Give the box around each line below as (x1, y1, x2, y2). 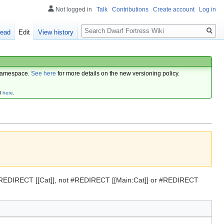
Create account (153, 6, 194, 13)
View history (38, 28, 74, 36)
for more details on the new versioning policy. (56, 70, 180, 76)
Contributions (112, 6, 148, 13)
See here (31, 70, 56, 76)
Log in (199, 6, 216, 13)
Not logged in (55, 6, 92, 13)
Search (81, 19, 114, 31)
